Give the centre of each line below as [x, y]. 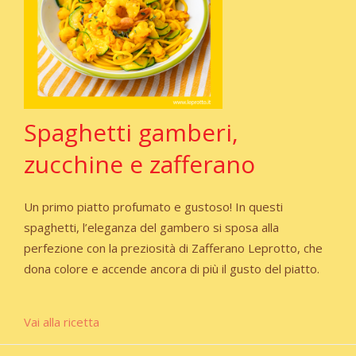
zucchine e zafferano [139, 164]
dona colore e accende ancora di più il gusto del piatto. [172, 269]
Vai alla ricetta [62, 322]
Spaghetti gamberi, [131, 133]
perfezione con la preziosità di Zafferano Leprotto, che [173, 248]
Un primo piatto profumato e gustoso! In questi [153, 207]
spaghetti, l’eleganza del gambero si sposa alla [151, 228]
